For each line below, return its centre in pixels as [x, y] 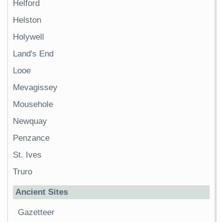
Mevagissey [35, 88]
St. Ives [27, 155]
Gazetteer [36, 213]
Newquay [30, 121]
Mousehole [33, 105]
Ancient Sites [42, 192]
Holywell [28, 37]
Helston [27, 20]
